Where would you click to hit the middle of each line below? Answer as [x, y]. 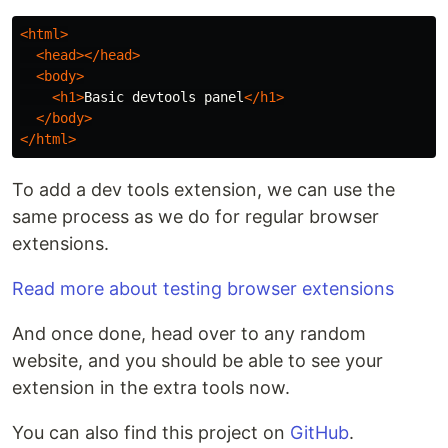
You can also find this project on [151, 433]
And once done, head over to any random [189, 334]
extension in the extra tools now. [151, 388]
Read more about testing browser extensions [203, 289]
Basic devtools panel [164, 97]
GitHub [319, 433]
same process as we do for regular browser [195, 217]
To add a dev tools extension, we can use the [203, 190]
